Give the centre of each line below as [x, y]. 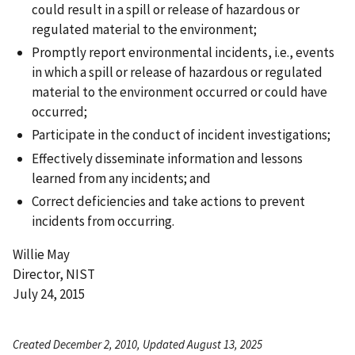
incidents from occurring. [103, 221]
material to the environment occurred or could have [179, 92]
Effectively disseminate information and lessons [167, 158]
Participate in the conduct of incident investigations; [181, 135]
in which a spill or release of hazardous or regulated [177, 73]
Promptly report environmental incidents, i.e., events [183, 53]
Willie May [41, 254]
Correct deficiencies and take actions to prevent [168, 201]
